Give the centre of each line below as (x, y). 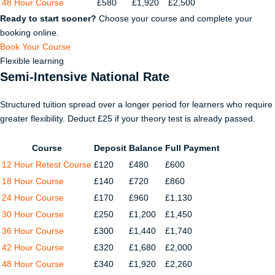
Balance (146, 148)
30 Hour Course (33, 214)
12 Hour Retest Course (47, 165)
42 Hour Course (33, 247)
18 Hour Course (33, 181)
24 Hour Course (33, 198)
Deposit (110, 148)
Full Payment (192, 148)
